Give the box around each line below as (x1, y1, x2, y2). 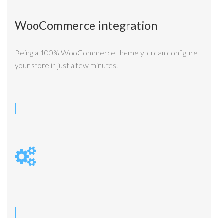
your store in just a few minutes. (15, 60, 118, 70)
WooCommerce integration (15, 18, 158, 33)
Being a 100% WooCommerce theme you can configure (15, 47, 198, 57)
